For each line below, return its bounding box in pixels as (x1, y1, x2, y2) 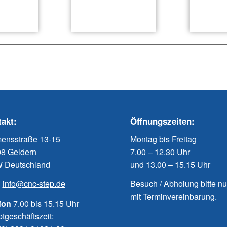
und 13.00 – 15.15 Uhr (130, 158, 210, 170)
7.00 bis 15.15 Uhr (11, 197, 79, 209)
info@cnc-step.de (2, 178, 65, 190)
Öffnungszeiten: (130, 115, 195, 127)
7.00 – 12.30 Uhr (130, 145, 190, 158)
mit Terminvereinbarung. (130, 191, 217, 203)
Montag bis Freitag (130, 133, 197, 145)
